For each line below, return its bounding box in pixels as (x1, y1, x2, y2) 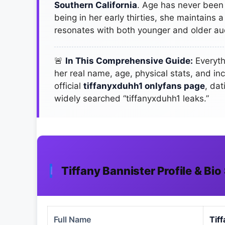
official (54, 80, 83, 91)
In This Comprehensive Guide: (65, 55, 193, 66)
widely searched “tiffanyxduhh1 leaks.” (54, 93, 209, 103)
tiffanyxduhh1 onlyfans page (83, 80, 205, 91)
